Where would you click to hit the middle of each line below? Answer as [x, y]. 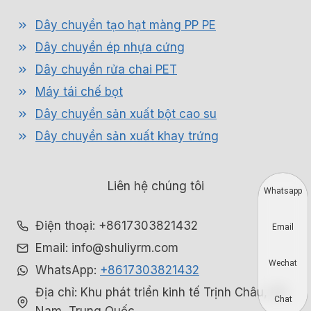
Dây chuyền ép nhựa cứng [110, 48]
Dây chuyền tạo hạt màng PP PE [126, 25]
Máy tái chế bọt [79, 92]
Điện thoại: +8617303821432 [117, 226]
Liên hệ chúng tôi [155, 186]
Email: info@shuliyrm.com [107, 248]
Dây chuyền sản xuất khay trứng [127, 136]
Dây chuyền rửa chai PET [106, 70]
